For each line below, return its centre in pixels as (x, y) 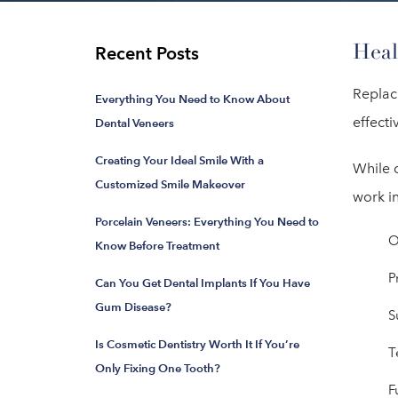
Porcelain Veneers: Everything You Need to (207, 222)
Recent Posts (147, 53)
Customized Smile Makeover (170, 184)
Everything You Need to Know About (192, 99)
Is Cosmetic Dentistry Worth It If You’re (197, 344)
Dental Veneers (135, 123)
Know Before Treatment (157, 246)
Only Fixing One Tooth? (158, 368)
